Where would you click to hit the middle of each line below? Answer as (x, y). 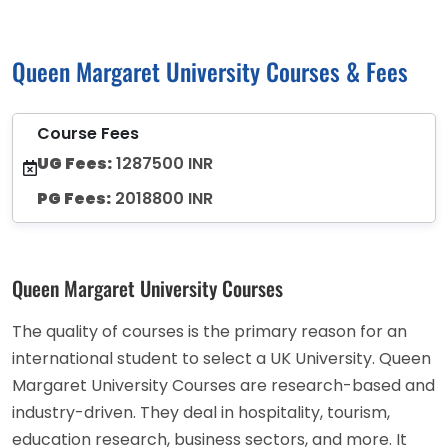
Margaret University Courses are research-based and (223, 385)
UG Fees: (74, 163)
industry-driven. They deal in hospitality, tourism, (201, 412)
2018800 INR (162, 198)
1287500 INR (162, 163)
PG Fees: (74, 198)
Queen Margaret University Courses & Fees (210, 70)
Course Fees (88, 133)
